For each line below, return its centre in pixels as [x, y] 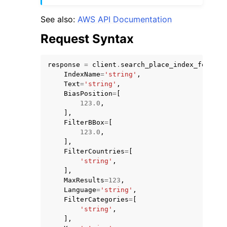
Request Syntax [87, 39]
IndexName [82, 74]
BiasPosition [88, 93]
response [64, 64]
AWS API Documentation [125, 19]
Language [80, 190]
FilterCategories [96, 199]
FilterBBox [84, 122]
